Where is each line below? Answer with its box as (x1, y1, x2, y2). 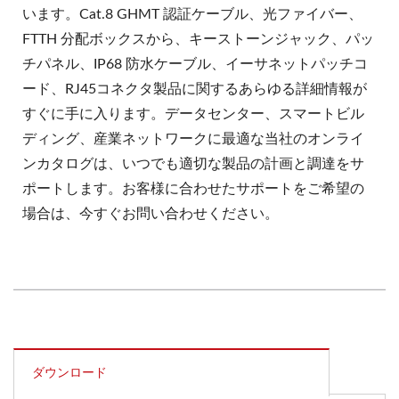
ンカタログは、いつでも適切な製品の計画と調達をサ (22, 157, 364, 172)
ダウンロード (32, 367, 107, 380)
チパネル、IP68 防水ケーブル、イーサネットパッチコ (22, 57, 368, 72)
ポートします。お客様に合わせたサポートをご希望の (22, 182, 364, 197)
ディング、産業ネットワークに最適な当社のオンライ (22, 132, 364, 147)
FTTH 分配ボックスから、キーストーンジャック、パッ (22, 32, 374, 47)
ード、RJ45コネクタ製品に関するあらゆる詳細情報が (22, 82, 367, 97)
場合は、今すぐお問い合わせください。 (22, 207, 279, 222)
